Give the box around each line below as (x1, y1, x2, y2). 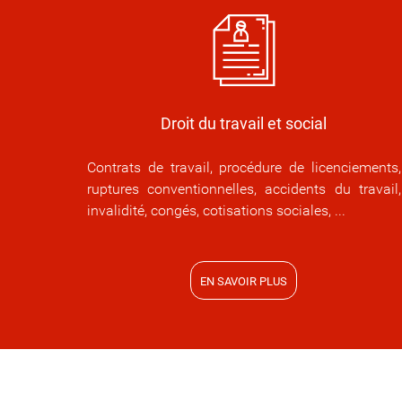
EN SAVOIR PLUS (200, 275, 288, 289)
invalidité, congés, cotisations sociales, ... (87, 202, 345, 220)
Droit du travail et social (161, 114, 328, 134)
